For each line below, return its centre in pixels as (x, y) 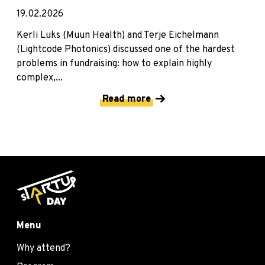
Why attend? (43, 249)
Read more (127, 99)
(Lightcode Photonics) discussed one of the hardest (126, 49)
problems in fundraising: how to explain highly (114, 64)
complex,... (40, 78)
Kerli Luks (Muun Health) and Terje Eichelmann (118, 35)
